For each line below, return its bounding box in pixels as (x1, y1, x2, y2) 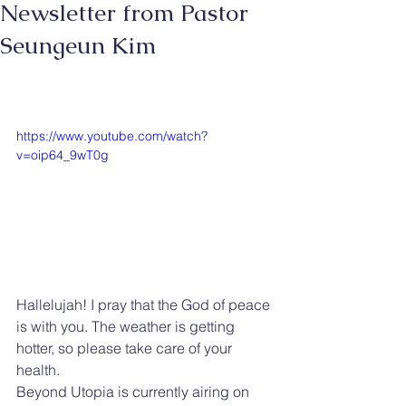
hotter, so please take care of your (16, 338, 236, 357)
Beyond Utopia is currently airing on (16, 382, 253, 401)
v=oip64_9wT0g (16, 147, 109, 163)
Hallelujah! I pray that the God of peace (16, 295, 274, 314)
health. (16, 360, 60, 379)
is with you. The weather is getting (16, 316, 238, 335)
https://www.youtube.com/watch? (16, 128, 208, 144)
